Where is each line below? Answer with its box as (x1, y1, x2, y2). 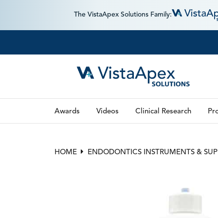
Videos (96, 106, 119, 115)
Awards (54, 106, 80, 115)
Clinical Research (135, 106, 191, 115)
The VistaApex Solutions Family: (74, 10, 172, 18)
